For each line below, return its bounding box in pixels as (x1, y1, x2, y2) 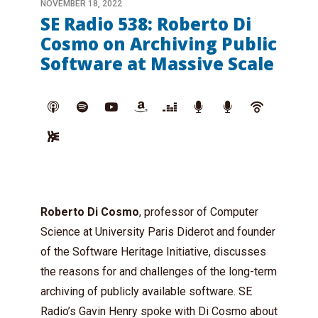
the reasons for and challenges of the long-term (40, 265, 277, 278)
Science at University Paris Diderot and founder (40, 225, 275, 238)
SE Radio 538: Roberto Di (40, 12, 251, 35)
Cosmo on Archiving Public (40, 32, 277, 55)
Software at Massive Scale (40, 52, 274, 75)
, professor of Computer (139, 205, 258, 219)
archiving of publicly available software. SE (40, 285, 252, 298)
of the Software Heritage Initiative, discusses (40, 245, 266, 258)
